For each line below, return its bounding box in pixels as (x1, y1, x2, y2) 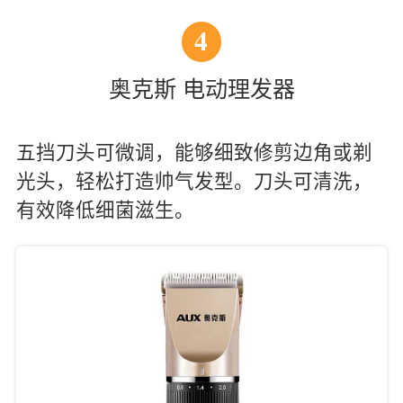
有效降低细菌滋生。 (15, 199, 194, 221)
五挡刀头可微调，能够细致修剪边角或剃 (15, 141, 372, 164)
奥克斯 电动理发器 (108, 76, 295, 103)
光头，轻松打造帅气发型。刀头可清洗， (15, 170, 372, 193)
